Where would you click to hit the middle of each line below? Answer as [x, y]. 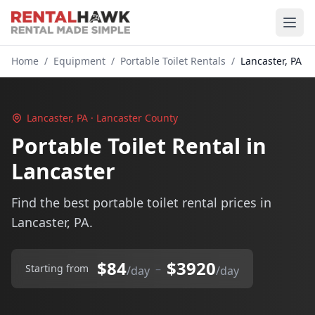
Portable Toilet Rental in [139, 146]
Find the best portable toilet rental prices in [141, 202]
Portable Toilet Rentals [173, 61]
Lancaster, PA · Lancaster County [102, 118]
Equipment [79, 61]
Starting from [57, 268]
